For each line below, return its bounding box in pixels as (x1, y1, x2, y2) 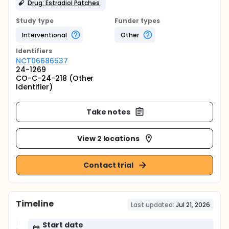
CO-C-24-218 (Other (16, 73, 94, 83)
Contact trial (83, 159, 134, 170)
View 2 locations (77, 133, 140, 144)
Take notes (86, 106, 131, 117)
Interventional (22, 30, 67, 39)
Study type (16, 16, 54, 25)
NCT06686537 (16, 56, 68, 66)
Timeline (16, 198, 54, 210)
